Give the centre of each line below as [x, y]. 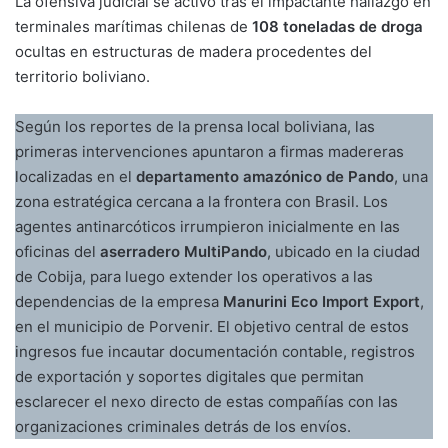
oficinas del [57, 252]
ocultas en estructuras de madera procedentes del [193, 52]
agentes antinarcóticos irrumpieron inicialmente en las [207, 227]
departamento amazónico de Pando [265, 177]
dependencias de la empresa [119, 302]
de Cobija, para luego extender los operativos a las [194, 277]
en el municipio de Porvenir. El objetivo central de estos [212, 327]
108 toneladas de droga [337, 27]
